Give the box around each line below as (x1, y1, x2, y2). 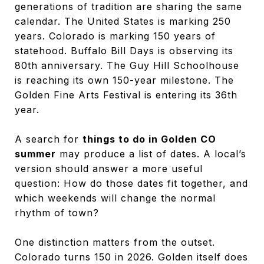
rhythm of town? (15, 207, 99, 219)
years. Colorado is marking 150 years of (15, 30, 216, 42)
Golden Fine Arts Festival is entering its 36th (15, 89, 237, 101)
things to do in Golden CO (82, 133, 216, 145)
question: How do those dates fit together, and (15, 177, 248, 189)
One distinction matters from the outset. (15, 236, 215, 248)
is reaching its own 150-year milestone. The (15, 74, 234, 86)
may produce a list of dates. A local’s (56, 148, 246, 160)
